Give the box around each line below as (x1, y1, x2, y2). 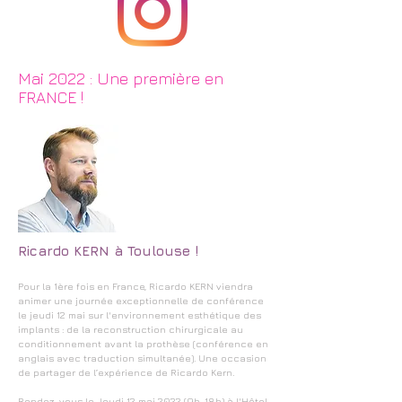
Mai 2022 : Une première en (18, 69, 223, 88)
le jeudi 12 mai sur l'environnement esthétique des (18, 309, 261, 320)
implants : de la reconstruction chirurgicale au (18, 323, 243, 335)
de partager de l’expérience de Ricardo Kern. (18, 366, 234, 378)
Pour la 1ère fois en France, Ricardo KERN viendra (18, 280, 253, 292)
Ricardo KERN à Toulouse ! (18, 243, 198, 258)
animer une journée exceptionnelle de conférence (18, 294, 264, 306)
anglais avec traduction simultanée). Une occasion (18, 352, 267, 363)
